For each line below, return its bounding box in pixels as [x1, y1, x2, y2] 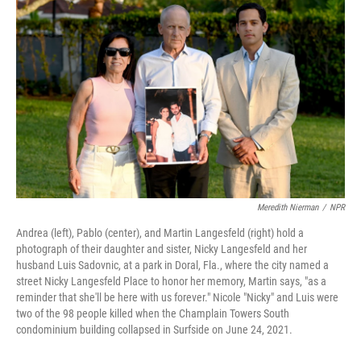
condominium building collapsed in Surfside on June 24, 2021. [16, 323, 293, 337]
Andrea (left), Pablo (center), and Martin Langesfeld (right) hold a [16, 226, 304, 240]
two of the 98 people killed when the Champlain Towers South [16, 307, 289, 321]
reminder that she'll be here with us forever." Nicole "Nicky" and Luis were [16, 291, 338, 305]
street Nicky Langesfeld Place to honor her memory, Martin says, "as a [16, 275, 326, 288]
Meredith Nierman [257, 202, 318, 214]
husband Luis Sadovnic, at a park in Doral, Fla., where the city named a [16, 259, 329, 272]
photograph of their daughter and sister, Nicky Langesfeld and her [16, 243, 307, 256]
